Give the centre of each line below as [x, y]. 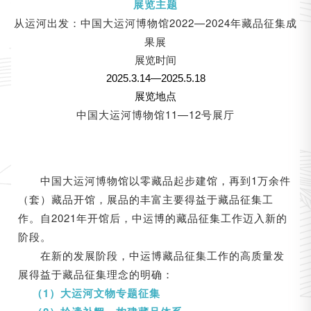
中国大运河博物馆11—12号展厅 [155, 114]
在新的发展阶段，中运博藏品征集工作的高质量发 [162, 255]
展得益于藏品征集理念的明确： [95, 274]
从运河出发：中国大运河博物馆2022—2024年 [128, 22]
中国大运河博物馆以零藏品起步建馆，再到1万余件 [165, 180]
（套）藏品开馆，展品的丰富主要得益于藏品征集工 [145, 199]
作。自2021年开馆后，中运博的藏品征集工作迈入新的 [152, 217]
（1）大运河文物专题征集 [96, 293]
